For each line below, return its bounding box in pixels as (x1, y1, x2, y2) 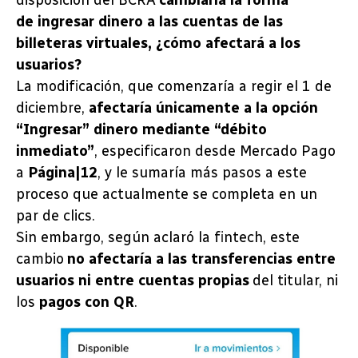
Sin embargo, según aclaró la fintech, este (16, 229, 300, 247)
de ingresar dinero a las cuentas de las (16, 13, 283, 31)
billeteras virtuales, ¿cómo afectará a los (16, 34, 300, 53)
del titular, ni (249, 272, 338, 290)
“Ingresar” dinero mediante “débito (16, 121, 267, 139)
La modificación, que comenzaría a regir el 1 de (16, 78, 332, 96)
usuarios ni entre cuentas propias (16, 272, 249, 290)
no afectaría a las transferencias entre (67, 250, 336, 268)
